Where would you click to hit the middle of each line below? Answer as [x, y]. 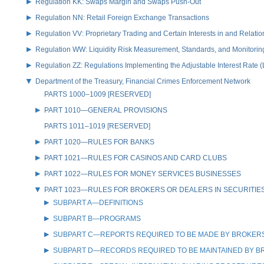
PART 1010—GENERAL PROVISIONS [106, 110]
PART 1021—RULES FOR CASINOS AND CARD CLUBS [136, 158]
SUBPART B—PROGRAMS [97, 218]
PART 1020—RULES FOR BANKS [99, 142]
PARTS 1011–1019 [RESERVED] [97, 126]
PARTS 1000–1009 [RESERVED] [98, 94]
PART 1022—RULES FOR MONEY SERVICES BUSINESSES [143, 174]
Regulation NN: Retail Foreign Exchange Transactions [122, 17]
